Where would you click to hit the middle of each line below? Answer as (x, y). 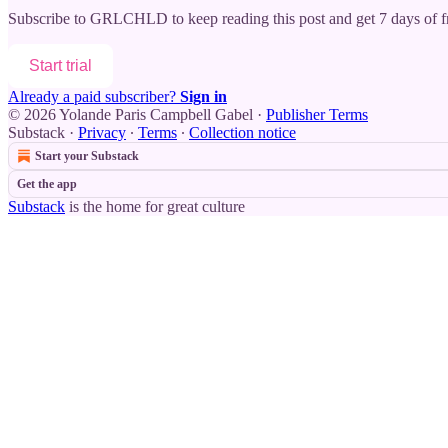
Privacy (102, 132)
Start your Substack (87, 155)
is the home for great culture (155, 206)
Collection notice (242, 132)
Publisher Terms (317, 114)
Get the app (47, 183)
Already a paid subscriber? (94, 96)
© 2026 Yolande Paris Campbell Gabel (130, 114)
